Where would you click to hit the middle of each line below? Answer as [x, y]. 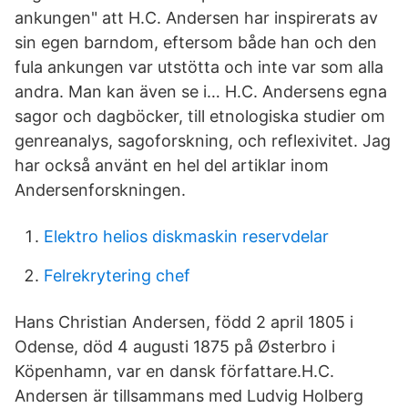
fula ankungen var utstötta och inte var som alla [199, 67]
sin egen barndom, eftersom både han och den [196, 42]
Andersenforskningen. [100, 190]
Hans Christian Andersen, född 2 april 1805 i [184, 322]
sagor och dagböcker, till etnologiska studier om [200, 116]
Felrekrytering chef [117, 275]
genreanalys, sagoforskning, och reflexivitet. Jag [203, 141]
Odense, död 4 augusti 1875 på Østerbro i [175, 347]
